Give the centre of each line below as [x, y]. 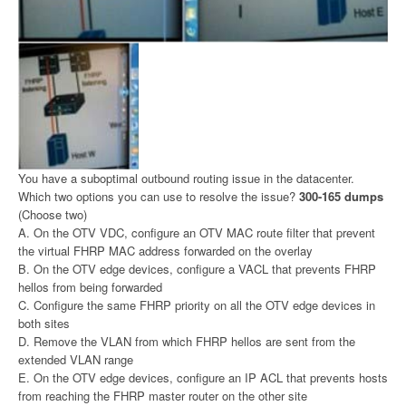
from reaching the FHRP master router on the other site [163, 395]
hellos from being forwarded [90, 286]
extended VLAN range [76, 359]
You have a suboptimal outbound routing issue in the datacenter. [186, 178]
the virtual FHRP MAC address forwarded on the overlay [165, 250]
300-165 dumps [341, 196]
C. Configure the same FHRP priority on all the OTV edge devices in [197, 304]
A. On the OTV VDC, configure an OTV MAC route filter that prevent [197, 232]
